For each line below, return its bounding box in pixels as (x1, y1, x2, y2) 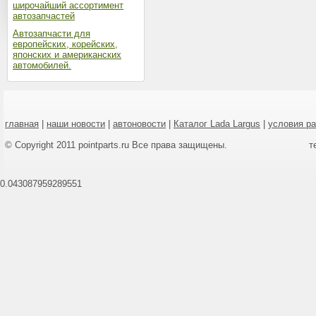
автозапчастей (13, 11, 75, 21)
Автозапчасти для (13, 28, 90, 39)
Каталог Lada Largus (174, 119, 260, 129)
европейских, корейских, (13, 39, 118, 49)
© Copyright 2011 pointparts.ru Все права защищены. (5, 140, 227, 150)
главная (5, 119, 39, 129)
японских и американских (13, 49, 121, 60)
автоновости (113, 119, 166, 129)
